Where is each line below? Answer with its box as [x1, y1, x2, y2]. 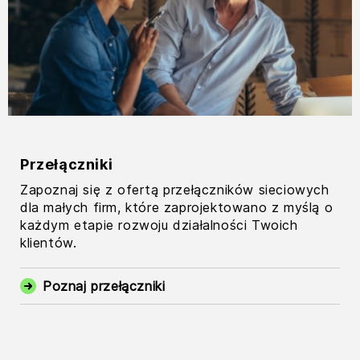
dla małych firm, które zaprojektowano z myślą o [20, 199, 333, 216]
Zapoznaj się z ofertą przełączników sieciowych [20, 182, 329, 198]
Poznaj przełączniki [43, 278, 166, 295]
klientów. [20, 235, 77, 252]
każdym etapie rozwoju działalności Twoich [20, 217, 298, 234]
